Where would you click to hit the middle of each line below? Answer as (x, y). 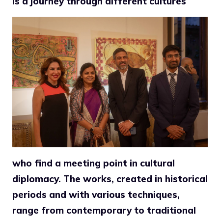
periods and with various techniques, (96, 195)
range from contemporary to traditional (104, 210)
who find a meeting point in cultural (94, 163)
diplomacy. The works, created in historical (110, 179)
